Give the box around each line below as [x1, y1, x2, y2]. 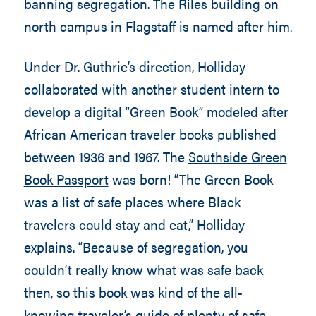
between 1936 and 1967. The [23, 146, 188, 166]
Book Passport [23, 169, 109, 189]
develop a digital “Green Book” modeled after [23, 101, 288, 121]
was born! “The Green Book [108, 169, 273, 189]
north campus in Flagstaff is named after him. [23, 16, 292, 36]
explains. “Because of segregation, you [23, 236, 248, 257]
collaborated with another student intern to [23, 78, 279, 99]
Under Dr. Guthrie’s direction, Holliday [23, 56, 245, 76]
